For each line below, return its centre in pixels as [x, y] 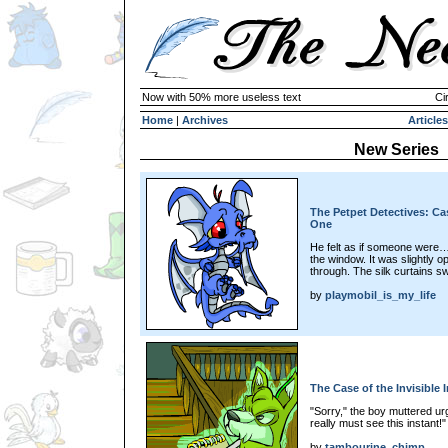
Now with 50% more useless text [221, 97]
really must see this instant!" [378, 422]
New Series [396, 149]
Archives [205, 120]
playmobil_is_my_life [380, 294]
